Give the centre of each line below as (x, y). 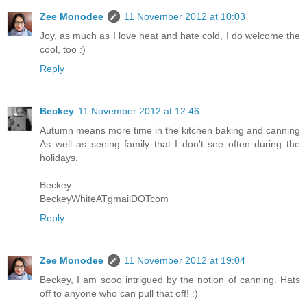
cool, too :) (63, 50)
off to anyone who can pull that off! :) (119, 294)
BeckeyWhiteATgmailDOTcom (104, 199)
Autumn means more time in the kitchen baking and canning (170, 131)
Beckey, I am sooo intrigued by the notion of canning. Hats (170, 280)
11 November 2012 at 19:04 (185, 261)
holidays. (59, 158)
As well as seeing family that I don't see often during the (170, 144)
